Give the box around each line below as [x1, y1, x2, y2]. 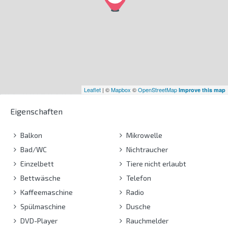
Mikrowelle [124, 130, 162, 139]
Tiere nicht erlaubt [124, 159, 186, 168]
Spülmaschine [19, 202, 66, 211]
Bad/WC [19, 145, 47, 154]
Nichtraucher [124, 145, 168, 154]
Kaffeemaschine [19, 187, 73, 196]
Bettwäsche [19, 173, 61, 182]
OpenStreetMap [138, 85, 177, 94]
